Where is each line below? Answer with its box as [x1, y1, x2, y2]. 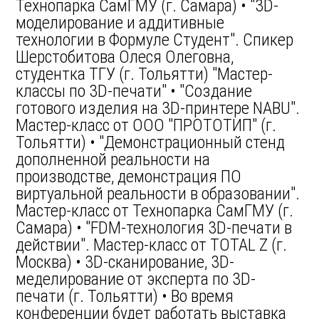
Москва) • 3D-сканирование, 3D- [16, 252, 235, 272]
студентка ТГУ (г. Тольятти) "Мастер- [16, 64, 273, 84]
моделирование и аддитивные [16, 13, 225, 33]
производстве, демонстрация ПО [16, 167, 242, 187]
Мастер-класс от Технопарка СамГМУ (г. [16, 201, 294, 221]
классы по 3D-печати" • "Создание [16, 81, 253, 101]
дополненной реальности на [16, 150, 211, 169]
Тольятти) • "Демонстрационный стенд [16, 132, 286, 152]
